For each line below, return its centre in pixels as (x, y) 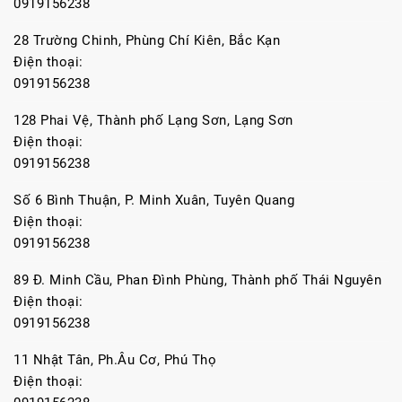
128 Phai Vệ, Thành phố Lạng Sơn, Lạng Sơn (153, 120)
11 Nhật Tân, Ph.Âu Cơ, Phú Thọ (117, 360)
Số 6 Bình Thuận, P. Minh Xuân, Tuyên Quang (154, 200)
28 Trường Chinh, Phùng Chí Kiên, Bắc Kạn (149, 40)
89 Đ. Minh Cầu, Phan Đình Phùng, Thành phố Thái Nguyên (197, 280)
